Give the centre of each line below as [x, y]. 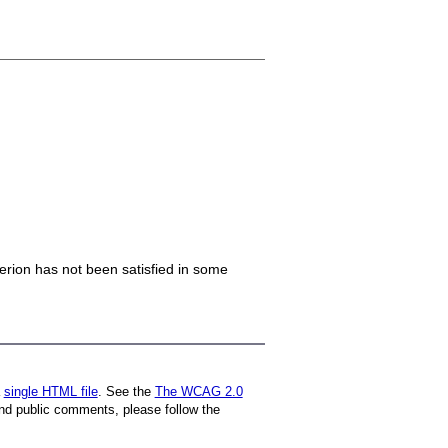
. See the [126, 391]
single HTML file [50, 391]
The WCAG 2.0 [198, 391]
